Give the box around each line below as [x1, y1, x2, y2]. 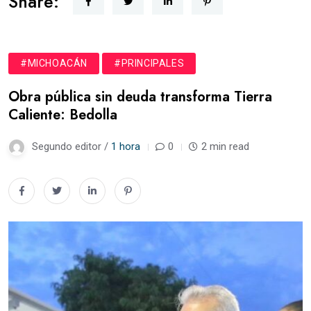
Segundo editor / [32, 140, 111, 153]
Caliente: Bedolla [8, 104, 117, 125]
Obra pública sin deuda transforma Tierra [8, 86, 272, 107]
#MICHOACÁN [20, 57, 87, 69]
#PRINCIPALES [114, 57, 185, 69]
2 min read [201, 140, 249, 153]
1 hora [111, 140, 140, 153]
